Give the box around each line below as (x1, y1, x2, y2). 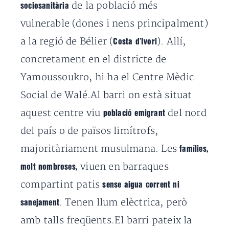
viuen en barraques (78, 161, 169, 173)
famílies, (179, 145, 209, 153)
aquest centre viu (20, 107, 103, 119)
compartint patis (20, 179, 103, 191)
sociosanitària (20, 2, 72, 10)
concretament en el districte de (20, 54, 167, 65)
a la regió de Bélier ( (20, 36, 113, 48)
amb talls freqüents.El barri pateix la (20, 215, 192, 226)
